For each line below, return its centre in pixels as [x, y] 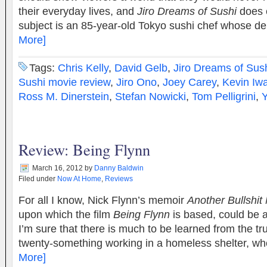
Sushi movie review [64, 82]
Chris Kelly [83, 68]
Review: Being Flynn [84, 149]
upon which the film [66, 215]
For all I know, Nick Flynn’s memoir [103, 200]
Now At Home [79, 179]
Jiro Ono [136, 82]
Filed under [38, 179]
